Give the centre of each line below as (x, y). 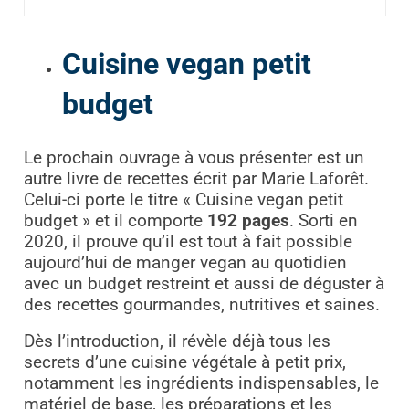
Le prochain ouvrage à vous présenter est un (194, 157)
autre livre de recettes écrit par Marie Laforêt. (196, 178)
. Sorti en (323, 220)
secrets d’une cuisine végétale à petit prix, (184, 362)
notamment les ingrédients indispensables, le (201, 383)
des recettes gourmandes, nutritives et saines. (201, 304)
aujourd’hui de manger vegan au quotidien (185, 262)
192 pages (248, 220)
